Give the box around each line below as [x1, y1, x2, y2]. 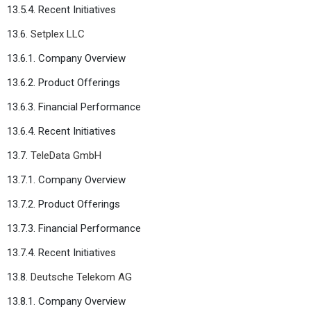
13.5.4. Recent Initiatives [7, 3, 116, 16]
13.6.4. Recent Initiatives [7, 124, 116, 137]
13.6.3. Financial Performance [7, 100, 141, 113]
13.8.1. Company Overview [7, 294, 126, 308]
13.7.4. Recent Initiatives [7, 246, 116, 259]
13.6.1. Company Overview [7, 51, 126, 65]
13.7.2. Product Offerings [7, 197, 120, 210]
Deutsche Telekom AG [31, 270, 132, 283]
